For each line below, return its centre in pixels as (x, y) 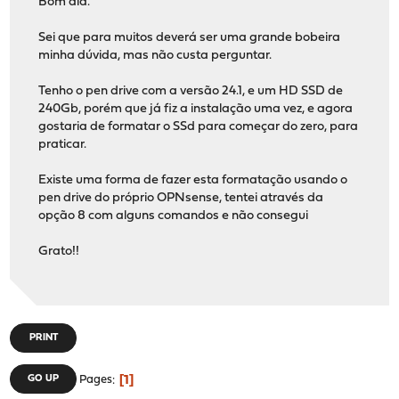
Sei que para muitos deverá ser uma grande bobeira (190, 38)
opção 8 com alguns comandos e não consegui (174, 216)
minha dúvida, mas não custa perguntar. (155, 56)
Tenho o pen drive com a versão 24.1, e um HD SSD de (191, 92)
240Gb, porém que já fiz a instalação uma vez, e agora (196, 110)
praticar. (63, 145)
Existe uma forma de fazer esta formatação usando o (193, 181)
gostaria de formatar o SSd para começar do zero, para (199, 127)
